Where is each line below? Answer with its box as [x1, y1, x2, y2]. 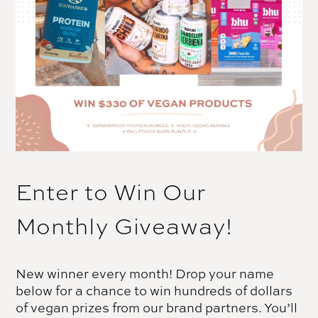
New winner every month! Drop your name [16, 265, 275, 283]
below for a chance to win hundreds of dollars [16, 282, 293, 300]
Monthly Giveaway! [16, 211, 233, 242]
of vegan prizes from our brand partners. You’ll [16, 299, 298, 317]
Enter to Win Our [16, 177, 206, 208]
